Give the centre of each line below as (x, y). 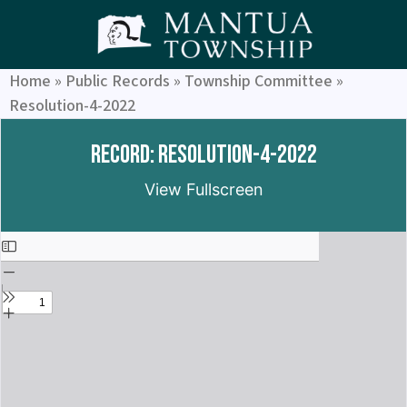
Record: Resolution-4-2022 (203, 155)
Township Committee (258, 82)
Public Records (118, 82)
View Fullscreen (203, 190)
